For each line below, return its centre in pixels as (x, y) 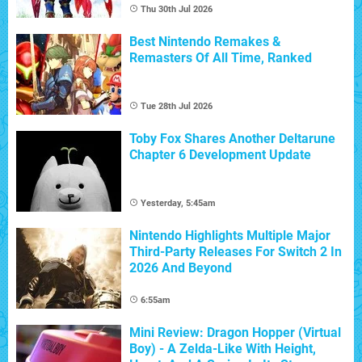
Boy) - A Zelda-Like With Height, (223, 349)
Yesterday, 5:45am (178, 204)
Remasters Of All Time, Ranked (221, 58)
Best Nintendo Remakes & (205, 42)
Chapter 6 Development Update (220, 155)
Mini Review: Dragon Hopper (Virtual (235, 333)
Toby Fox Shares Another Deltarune (232, 139)
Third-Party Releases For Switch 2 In (236, 252)
